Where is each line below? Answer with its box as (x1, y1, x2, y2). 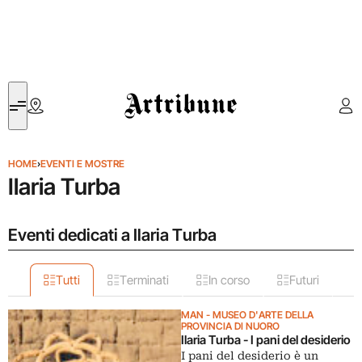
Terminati (119, 272, 169, 288)
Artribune (124, 83, 172, 99)
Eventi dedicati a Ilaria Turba (8, 225, 217, 245)
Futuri (288, 272, 319, 288)
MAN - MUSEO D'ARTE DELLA (181, 309, 314, 321)
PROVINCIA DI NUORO (181, 320, 280, 332)
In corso (208, 272, 250, 288)
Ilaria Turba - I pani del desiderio (181, 332, 351, 347)
